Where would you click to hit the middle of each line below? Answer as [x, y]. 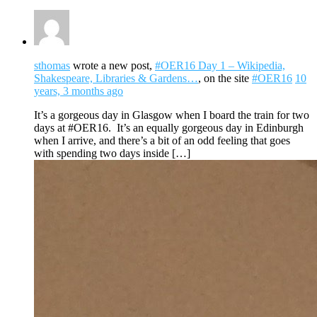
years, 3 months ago [79, 91]
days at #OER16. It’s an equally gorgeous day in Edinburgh [169, 127]
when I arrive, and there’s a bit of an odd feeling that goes [162, 140]
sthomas [52, 65]
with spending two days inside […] [112, 153]
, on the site [225, 78]
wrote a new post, [113, 65]
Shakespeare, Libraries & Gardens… [116, 78]
